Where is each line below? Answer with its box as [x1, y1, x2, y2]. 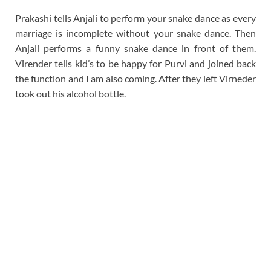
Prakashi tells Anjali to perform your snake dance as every [15, 12, 256, 24]
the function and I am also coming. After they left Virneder [15, 73, 256, 85]
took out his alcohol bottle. [15, 88, 126, 100]
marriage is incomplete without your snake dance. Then [15, 27, 256, 39]
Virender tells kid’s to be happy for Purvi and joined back [15, 57, 256, 70]
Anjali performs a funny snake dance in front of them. [15, 42, 256, 54]
